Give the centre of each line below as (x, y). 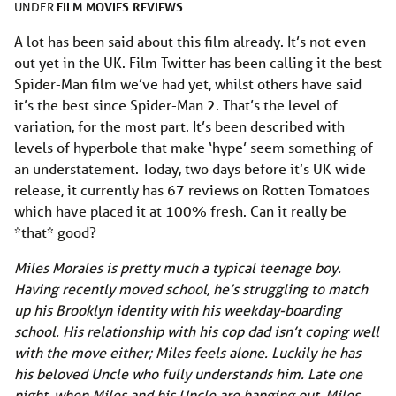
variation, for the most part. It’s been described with (179, 126)
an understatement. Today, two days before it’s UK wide (190, 168)
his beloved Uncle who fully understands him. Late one (188, 373)
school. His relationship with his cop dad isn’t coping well (197, 331)
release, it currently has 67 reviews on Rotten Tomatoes (192, 189)
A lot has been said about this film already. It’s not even (190, 41)
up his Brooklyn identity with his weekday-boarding (178, 309)
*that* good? (55, 232)
